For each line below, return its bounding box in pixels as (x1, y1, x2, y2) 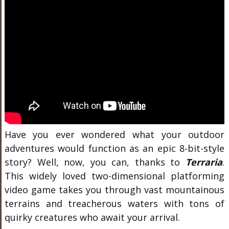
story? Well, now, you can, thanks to (4, 156, 186, 168)
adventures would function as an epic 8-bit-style (4, 142, 225, 154)
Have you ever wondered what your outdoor (4, 128, 225, 141)
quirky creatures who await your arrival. (4, 211, 182, 223)
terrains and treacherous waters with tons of (4, 197, 225, 210)
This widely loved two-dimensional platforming (4, 170, 225, 182)
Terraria (186, 156, 223, 168)
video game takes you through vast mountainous (4, 184, 225, 196)
